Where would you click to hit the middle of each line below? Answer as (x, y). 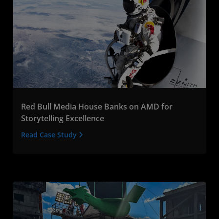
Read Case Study (50, 134)
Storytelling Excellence (63, 118)
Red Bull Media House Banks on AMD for (97, 106)
